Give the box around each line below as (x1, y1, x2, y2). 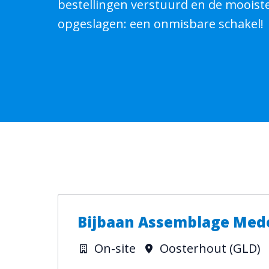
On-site (94, 240, 136, 257)
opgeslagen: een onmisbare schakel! (58, 16, 267, 32)
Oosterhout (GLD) (160, 240, 261, 257)
